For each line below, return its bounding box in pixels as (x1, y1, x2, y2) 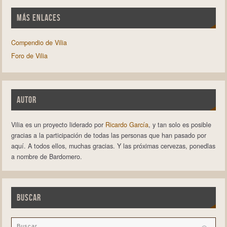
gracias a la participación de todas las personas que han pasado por (11, 130, 206, 140)
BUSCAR (16, 193, 41, 203)
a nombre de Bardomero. (11, 152, 82, 161)
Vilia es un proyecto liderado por (11, 120, 105, 129)
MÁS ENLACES (16, 13, 61, 23)
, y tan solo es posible (148, 120, 211, 129)
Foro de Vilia (11, 51, 48, 61)
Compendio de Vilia (11, 38, 67, 48)
